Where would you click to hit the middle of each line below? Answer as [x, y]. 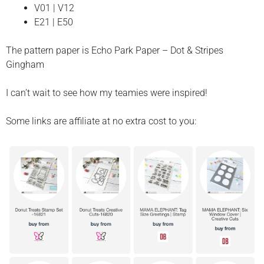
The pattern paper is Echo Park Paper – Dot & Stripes [115, 50]
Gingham [25, 65]
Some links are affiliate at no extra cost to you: [101, 121]
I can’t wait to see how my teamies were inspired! [107, 93]
